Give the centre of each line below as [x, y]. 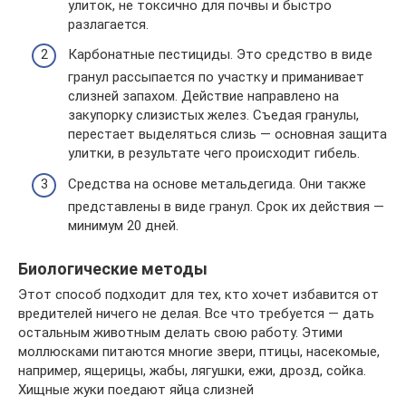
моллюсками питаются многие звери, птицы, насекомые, [199, 351]
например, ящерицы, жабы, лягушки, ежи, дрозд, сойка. [192, 370]
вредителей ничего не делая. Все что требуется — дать [196, 313]
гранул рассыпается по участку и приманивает [216, 77]
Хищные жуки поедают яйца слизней [136, 389]
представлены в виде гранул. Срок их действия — [226, 206]
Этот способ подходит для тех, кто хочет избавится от [198, 294]
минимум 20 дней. [123, 225]
